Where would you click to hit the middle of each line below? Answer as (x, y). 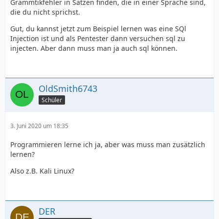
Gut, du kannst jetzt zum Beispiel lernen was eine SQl (98, 29)
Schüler (52, 100)
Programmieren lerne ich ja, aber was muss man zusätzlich (108, 145)
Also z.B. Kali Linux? (42, 171)
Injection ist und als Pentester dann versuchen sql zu (98, 39)
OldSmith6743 (68, 89)
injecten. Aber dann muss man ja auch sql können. (94, 48)
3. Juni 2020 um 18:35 (39, 126)
